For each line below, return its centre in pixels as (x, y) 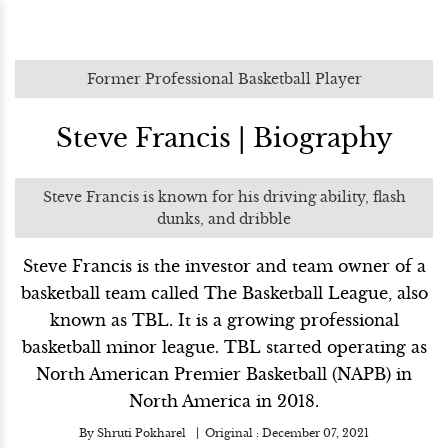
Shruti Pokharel (141, 433)
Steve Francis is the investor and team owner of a (224, 266)
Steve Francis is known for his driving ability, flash (224, 197)
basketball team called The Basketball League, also (224, 293)
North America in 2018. (224, 401)
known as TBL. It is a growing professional (224, 320)
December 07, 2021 (315, 433)
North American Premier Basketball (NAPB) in (224, 374)
